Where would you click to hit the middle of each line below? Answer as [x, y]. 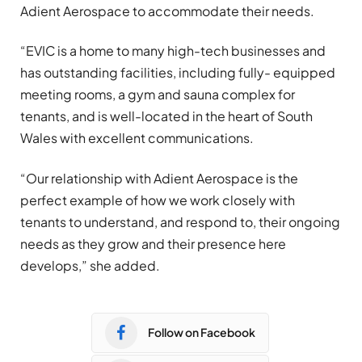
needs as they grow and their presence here [153, 243]
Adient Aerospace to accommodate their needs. [167, 11]
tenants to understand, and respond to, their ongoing [180, 221]
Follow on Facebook [202, 333]
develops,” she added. [90, 265]
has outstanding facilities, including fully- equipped [178, 73]
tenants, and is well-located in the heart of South [166, 116]
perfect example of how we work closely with [158, 200]
